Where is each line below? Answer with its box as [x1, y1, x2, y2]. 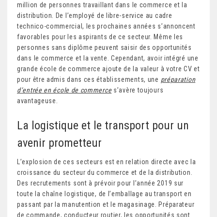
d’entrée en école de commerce [17, 86, 112, 94]
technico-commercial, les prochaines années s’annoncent [17, 22, 196, 30]
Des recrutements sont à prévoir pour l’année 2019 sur [17, 179, 184, 187]
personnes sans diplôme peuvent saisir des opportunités [17, 43, 192, 51]
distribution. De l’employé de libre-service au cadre [17, 11, 172, 19]
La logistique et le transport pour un [17, 118, 189, 132]
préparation [160, 75, 196, 83]
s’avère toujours [111, 86, 164, 94]
